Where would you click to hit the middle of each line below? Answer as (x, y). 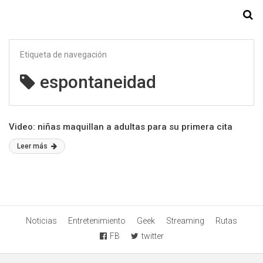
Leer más (33, 146)
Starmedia (131, 15)
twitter (152, 236)
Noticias (41, 221)
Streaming (185, 221)
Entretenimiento (97, 221)
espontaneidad (98, 82)
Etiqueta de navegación (63, 55)
